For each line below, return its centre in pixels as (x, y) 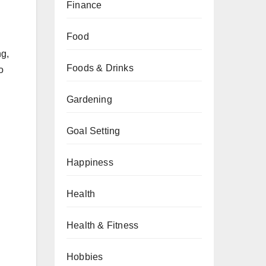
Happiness (90, 162)
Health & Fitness (103, 225)
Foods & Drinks (100, 68)
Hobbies (85, 257)
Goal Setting (94, 131)
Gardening (89, 99)
